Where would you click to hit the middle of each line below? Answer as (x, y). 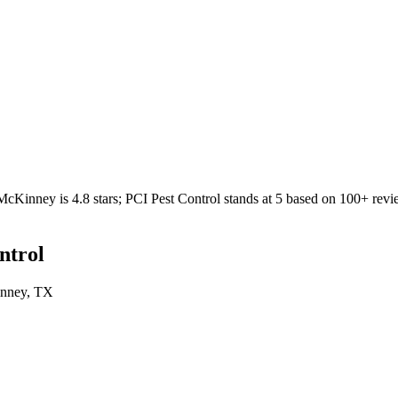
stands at (248, 198)
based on (309, 198)
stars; (107, 198)
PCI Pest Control (173, 198)
